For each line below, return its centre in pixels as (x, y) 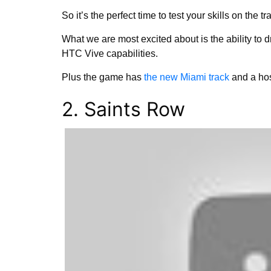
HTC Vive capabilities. (110, 53)
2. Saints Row (123, 109)
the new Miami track (187, 77)
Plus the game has (103, 77)
